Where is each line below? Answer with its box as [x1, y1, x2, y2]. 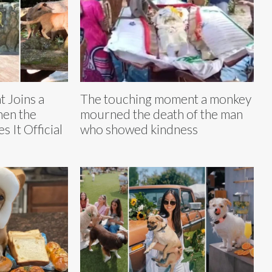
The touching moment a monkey [80, 90, 251, 106]
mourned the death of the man [80, 106, 243, 121]
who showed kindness [80, 121, 198, 137]
